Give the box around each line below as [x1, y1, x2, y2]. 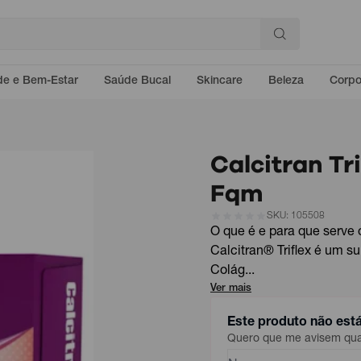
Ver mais [210, 284, 251, 294]
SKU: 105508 [267, 211, 325, 221]
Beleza [268, 76, 304, 87]
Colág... [210, 265, 255, 278]
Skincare [197, 76, 243, 87]
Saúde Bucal [104, 76, 171, 87]
